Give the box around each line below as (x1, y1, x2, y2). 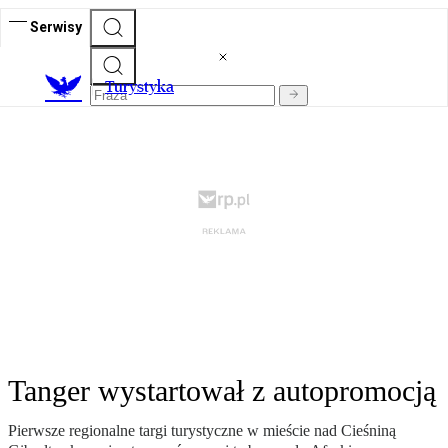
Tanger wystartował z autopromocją (8, 374, 436, 408)
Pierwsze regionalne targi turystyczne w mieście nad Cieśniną (8, 422, 396, 440)
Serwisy (30, 18, 82, 35)
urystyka (114, 77, 174, 97)
